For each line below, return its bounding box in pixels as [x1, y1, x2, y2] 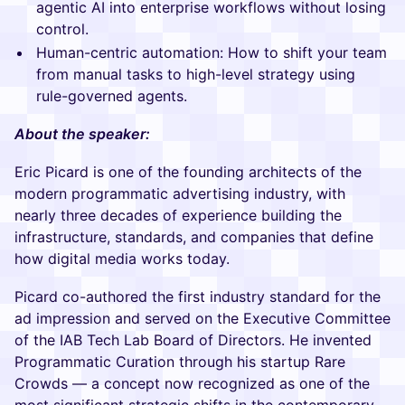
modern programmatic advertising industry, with [14, 184, 345, 202]
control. [36, 20, 89, 38]
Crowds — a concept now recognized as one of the [14, 374, 370, 392]
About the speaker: [14, 125, 150, 143]
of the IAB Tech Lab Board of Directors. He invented [14, 331, 372, 349]
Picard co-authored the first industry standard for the [14, 287, 381, 306]
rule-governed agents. [36, 87, 187, 105]
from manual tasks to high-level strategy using [36, 65, 355, 83]
